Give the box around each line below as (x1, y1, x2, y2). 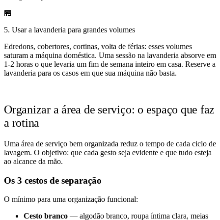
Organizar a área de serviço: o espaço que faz (4, 103, 215, 116)
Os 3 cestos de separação (4, 175, 102, 186)
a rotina (4, 116, 40, 129)
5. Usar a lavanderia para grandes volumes (4, 26, 135, 34)
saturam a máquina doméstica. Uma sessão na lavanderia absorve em (4, 51, 216, 60)
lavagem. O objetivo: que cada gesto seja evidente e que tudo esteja (4, 148, 212, 157)
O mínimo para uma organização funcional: (4, 195, 138, 204)
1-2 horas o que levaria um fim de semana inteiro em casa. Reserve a (4, 60, 216, 69)
